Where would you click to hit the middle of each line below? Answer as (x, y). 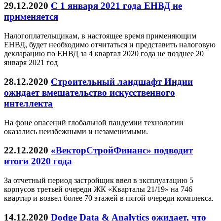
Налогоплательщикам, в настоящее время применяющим (100, 36)
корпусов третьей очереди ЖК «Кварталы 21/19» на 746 (98, 189)
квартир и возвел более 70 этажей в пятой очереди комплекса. (109, 198)
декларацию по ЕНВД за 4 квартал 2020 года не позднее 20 (104, 54)
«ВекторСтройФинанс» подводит (122, 150)
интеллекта (28, 103)
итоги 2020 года (38, 161)
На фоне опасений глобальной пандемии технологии (94, 122)
